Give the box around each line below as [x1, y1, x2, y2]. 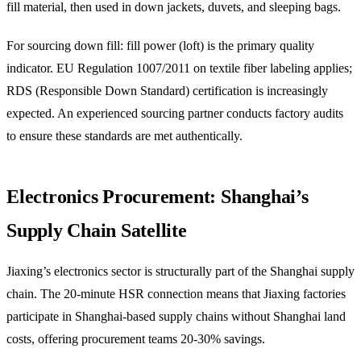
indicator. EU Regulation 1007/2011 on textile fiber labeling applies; [6, 60, 352, 75]
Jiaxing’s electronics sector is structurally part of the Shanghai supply [6, 263, 355, 278]
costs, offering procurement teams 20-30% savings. [6, 331, 265, 346]
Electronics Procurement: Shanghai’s [6, 185, 309, 207]
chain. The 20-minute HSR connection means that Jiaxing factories [6, 286, 346, 301]
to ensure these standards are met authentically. [6, 128, 243, 143]
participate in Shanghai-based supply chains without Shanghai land [6, 309, 346, 323]
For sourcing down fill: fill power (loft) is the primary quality [6, 38, 314, 52]
